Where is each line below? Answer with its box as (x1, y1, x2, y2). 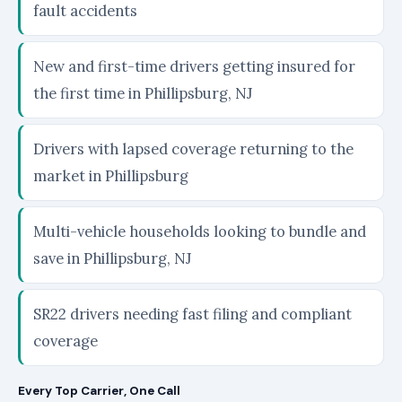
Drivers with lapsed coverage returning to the (33, 139, 354, 159)
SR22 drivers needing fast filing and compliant (33, 304, 352, 324)
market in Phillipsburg (33, 166, 188, 186)
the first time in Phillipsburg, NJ (33, 83, 252, 103)
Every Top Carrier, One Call (18, 383, 180, 398)
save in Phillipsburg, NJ (33, 249, 191, 268)
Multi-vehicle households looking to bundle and (33, 222, 366, 241)
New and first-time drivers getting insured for (33, 57, 355, 76)
